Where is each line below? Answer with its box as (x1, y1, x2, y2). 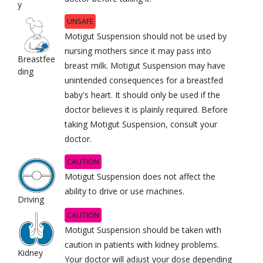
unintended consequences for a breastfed (64, 74, 223, 86)
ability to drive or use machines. (64, 185, 184, 197)
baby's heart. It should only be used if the (64, 89, 220, 100)
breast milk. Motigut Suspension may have (64, 59, 225, 71)
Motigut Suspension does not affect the (64, 170, 215, 182)
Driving (18, 193, 44, 205)
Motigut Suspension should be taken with (64, 224, 221, 235)
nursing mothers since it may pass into (64, 45, 211, 56)
